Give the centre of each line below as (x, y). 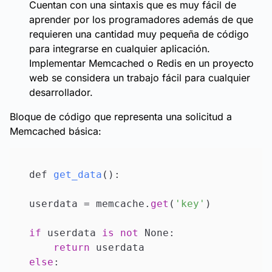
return (72, 247)
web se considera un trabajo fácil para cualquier (140, 78)
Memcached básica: (56, 131)
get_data (78, 175)
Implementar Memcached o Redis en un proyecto (141, 63)
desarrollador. (61, 92)
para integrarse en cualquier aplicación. (120, 49)
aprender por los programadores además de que (141, 19)
